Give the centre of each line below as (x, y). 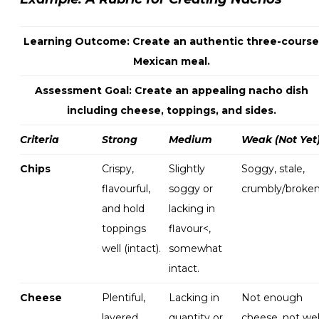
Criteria (40, 139)
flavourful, (126, 188)
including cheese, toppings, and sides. (171, 110)
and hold (123, 208)
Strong (120, 139)
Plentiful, (124, 297)
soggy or (191, 188)
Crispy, (118, 168)
